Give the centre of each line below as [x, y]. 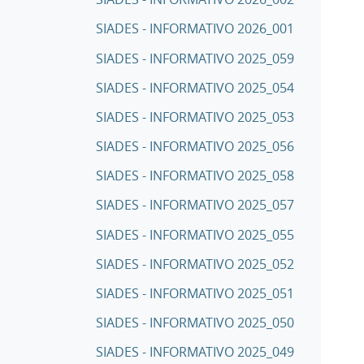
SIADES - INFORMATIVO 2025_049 [195, 352]
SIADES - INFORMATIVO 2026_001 [195, 29]
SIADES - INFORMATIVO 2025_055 [195, 234]
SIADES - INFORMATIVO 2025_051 [195, 293]
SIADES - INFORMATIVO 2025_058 [195, 176]
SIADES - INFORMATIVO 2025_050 [195, 322]
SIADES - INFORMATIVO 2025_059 [195, 58]
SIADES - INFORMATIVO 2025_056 [195, 147]
